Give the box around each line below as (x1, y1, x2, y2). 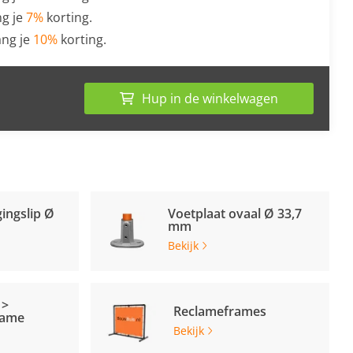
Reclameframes (173, 303, 266, 320)
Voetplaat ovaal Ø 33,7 (167, 205, 302, 222)
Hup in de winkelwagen (142, 90, 278, 107)
